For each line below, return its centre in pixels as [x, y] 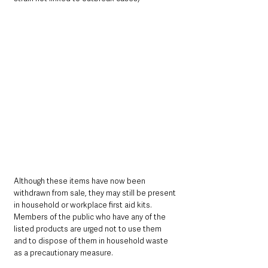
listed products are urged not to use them [89, 229]
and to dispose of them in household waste [92, 240]
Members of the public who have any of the [91, 217]
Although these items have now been [80, 181]
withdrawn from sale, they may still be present [96, 193]
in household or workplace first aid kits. [84, 205]
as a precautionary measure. [63, 252]
